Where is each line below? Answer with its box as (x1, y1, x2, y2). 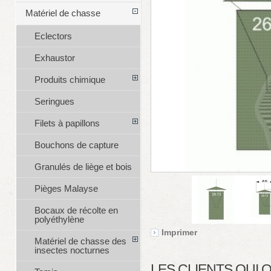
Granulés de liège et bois (34, 162, 132, 172)
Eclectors (34, 31, 72, 42)
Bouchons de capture (34, 140, 119, 151)
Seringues (34, 96, 74, 107)
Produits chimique (34, 74, 105, 85)
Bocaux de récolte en (34, 205, 118, 216)
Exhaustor (34, 53, 75, 64)
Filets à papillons (34, 118, 100, 129)
